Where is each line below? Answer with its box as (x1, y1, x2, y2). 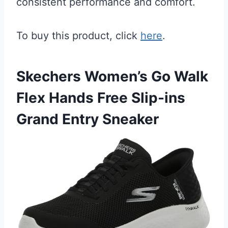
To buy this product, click (16, 30, 140, 42)
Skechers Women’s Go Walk (16, 68, 208, 85)
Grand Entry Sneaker (16, 110, 159, 128)
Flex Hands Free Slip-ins (16, 89, 185, 107)
